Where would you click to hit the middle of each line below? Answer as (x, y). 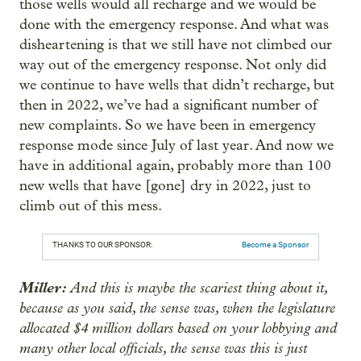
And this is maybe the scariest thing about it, (197, 288)
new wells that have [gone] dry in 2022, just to (165, 186)
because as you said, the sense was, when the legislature (177, 308)
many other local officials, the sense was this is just (163, 348)
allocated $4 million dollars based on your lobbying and (178, 328)
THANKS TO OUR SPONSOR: (102, 245)
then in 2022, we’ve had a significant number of (168, 105)
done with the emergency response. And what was (174, 25)
